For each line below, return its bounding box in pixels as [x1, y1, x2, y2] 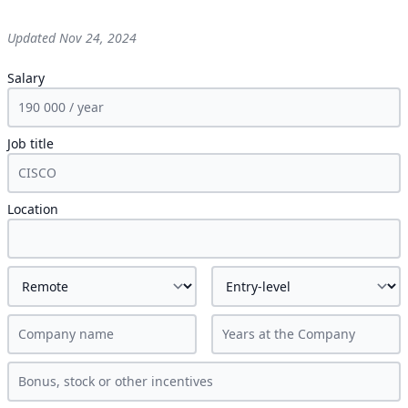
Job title [7, 135, 54, 152]
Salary [7, 69, 45, 87]
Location [7, 200, 58, 218]
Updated [7, 29, 59, 46]
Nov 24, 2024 [59, 29, 137, 46]
